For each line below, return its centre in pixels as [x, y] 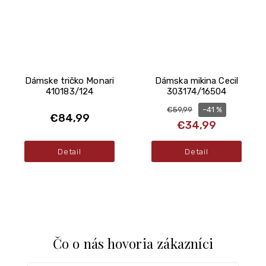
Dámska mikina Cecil [197, 80]
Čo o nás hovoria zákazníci [133, 243]
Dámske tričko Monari [69, 80]
